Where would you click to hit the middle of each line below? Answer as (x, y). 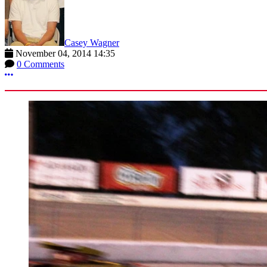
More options (38, 74)
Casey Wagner (92, 42)
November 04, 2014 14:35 (65, 53)
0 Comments (41, 64)
